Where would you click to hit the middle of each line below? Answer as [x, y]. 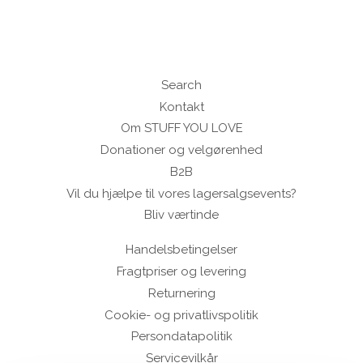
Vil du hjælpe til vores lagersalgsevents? [181, 193]
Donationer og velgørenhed [181, 150]
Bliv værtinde [181, 215]
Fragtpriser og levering [181, 272]
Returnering [181, 293]
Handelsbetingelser [181, 250]
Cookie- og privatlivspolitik [181, 315]
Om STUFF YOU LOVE [181, 128]
